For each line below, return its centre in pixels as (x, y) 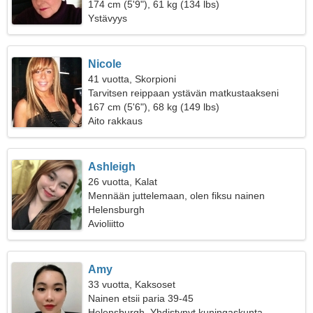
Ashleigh (112, 167)
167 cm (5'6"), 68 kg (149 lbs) (154, 107)
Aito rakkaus (116, 121)
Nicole (105, 64)
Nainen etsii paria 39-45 (141, 298)
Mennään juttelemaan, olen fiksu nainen (177, 196)
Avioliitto (107, 224)
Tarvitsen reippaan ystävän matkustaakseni (184, 93)
